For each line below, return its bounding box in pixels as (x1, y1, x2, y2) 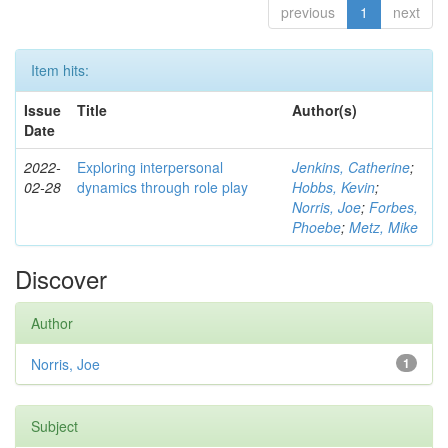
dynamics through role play (77, 177, 248, 197)
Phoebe (292, 217, 341, 237)
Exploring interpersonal (77, 157, 223, 177)
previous (281, 2, 335, 22)
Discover (15, 261, 107, 296)
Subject (31, 416, 78, 436)
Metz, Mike (349, 217, 418, 237)
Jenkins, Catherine (292, 157, 410, 177)
